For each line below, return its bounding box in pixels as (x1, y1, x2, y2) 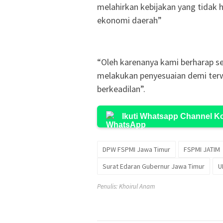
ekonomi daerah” (97, 14, 162, 26)
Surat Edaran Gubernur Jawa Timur (103, 161, 205, 171)
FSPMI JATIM (184, 144, 220, 154)
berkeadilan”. (97, 83, 145, 95)
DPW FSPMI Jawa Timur (103, 144, 170, 154)
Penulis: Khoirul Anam (97, 182, 155, 191)
